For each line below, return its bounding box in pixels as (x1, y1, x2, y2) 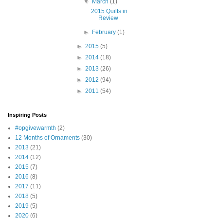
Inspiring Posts (8, 112, 47, 118)
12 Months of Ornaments (15, 134, 80, 142)
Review (98, 15, 118, 22)
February (92, 29, 118, 36)
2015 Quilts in (91, 8, 127, 15)
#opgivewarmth (15, 125, 56, 132)
